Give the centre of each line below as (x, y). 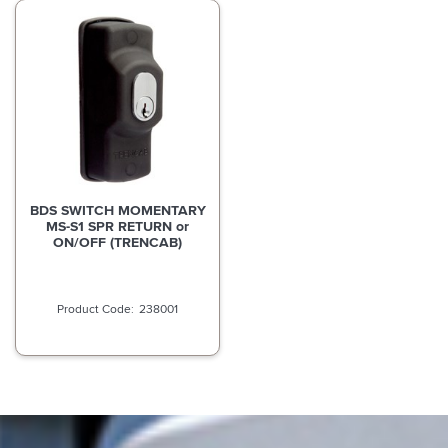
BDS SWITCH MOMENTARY (117, 209)
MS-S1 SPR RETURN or (118, 225)
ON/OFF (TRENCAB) (118, 241)
